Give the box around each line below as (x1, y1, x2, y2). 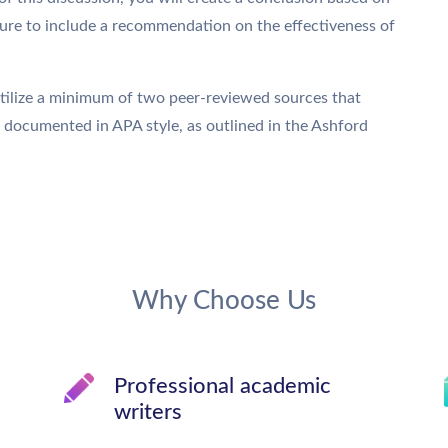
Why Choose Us (132, 288, 316, 314)
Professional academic (114, 375, 331, 397)
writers (114, 401, 182, 423)
